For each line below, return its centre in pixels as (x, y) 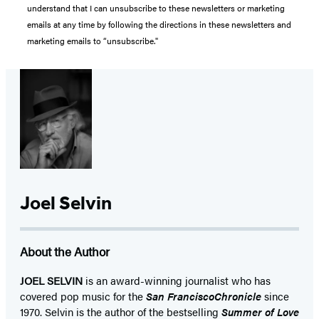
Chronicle (239, 296)
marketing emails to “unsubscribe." (93, 41)
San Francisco (180, 296)
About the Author (65, 252)
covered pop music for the (83, 296)
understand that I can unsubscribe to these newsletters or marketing (156, 8)
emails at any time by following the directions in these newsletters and (159, 25)
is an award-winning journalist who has (178, 281)
